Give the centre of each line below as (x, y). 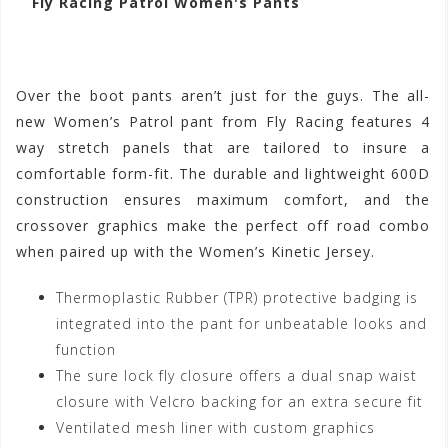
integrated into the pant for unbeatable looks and (241, 324)
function (86, 350)
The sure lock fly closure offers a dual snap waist (236, 376)
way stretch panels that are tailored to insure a (223, 148)
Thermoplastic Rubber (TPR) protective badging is (237, 298)
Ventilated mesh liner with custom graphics (215, 428)
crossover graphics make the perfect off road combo (223, 226)
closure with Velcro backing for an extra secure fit (239, 402)
